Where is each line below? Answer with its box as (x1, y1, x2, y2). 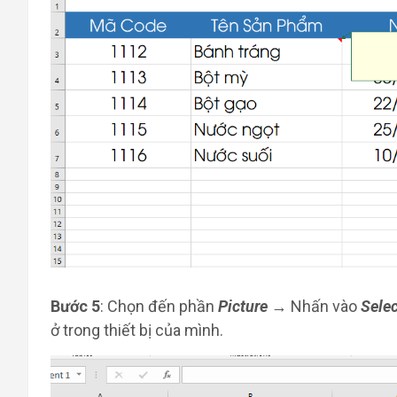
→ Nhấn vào (268, 296, 361, 315)
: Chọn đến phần (100, 296, 218, 315)
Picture (218, 296, 268, 315)
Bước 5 (51, 296, 100, 315)
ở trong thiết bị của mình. (51, 320, 223, 339)
